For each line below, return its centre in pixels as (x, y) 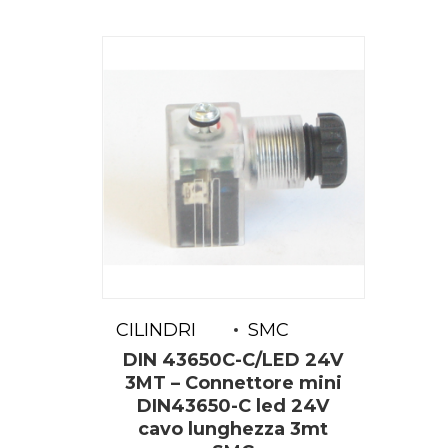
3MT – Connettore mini (233, 383)
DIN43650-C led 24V (233, 406)
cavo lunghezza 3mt (233, 429)
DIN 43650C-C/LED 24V (233, 360)
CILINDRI (156, 329)
